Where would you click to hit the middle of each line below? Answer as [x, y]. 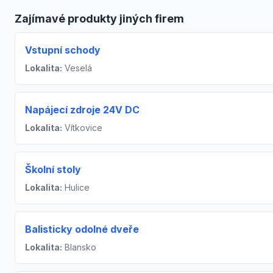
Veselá [77, 68]
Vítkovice [82, 128]
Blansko [79, 247]
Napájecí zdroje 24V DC [82, 110]
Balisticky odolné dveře [82, 229]
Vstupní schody [63, 50]
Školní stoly [53, 170]
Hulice [76, 188]
